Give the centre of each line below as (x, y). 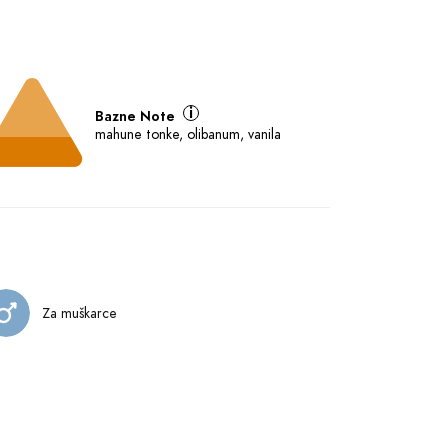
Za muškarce (79, 313)
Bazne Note (134, 116)
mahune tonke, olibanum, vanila (187, 134)
